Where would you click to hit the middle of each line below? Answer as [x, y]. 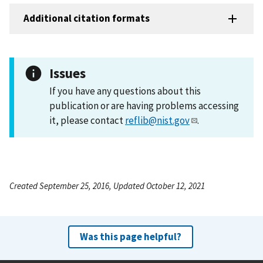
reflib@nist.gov [157, 120]
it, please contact [87, 120]
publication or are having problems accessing [144, 105]
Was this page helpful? [130, 236]
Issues [68, 73]
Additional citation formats [87, 18]
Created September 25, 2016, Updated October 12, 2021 [107, 186]
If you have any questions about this [125, 91]
